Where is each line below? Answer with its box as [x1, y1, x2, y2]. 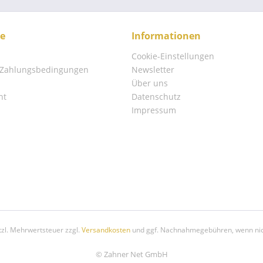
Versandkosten [81, 225, 130, 235]
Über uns [131, 77, 168, 89]
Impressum [131, 104, 176, 116]
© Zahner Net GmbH [95, 249, 168, 260]
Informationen [131, 29, 201, 42]
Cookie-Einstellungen [131, 50, 214, 62]
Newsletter [131, 64, 174, 75]
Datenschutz [131, 91, 181, 102]
